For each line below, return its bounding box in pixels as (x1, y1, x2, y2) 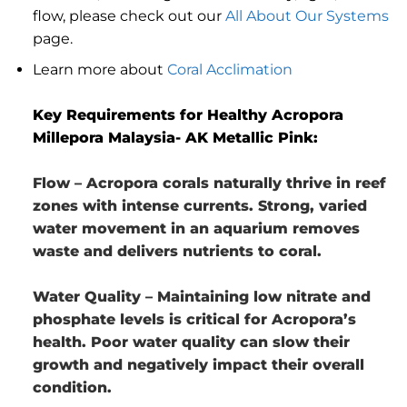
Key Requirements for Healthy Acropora (32, 106, 343, 124)
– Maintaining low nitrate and (140, 288, 371, 306)
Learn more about (32, 61, 167, 79)
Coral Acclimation (166, 61, 293, 79)
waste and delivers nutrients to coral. (32, 243, 322, 261)
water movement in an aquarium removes (32, 220, 360, 238)
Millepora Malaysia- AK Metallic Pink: (32, 129, 318, 147)
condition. (32, 379, 112, 397)
